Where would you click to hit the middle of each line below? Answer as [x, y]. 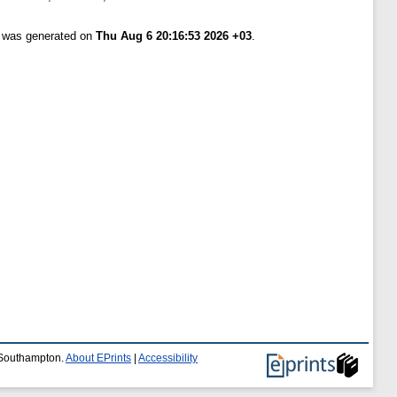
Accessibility [168, 358]
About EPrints [98, 358]
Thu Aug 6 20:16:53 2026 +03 [174, 36]
